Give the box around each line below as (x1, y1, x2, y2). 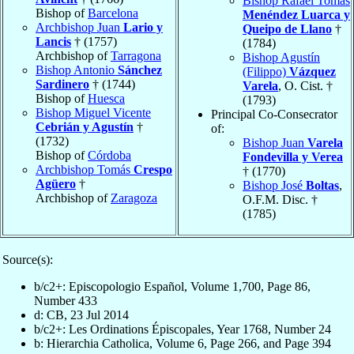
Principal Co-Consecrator (211, 107, 337, 121)
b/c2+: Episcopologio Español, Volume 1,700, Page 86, (34, 279, 311, 293)
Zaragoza (111, 190, 157, 205)
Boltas (306, 178, 339, 192)
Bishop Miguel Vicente (36, 105, 151, 119)
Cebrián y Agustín (36, 119, 134, 134)
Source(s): (2, 252, 53, 266)
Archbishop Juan (36, 20, 123, 34)
